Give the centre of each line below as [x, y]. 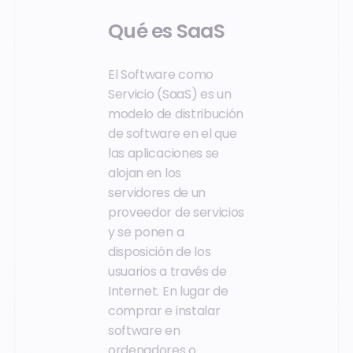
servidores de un [157, 193]
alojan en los [145, 173]
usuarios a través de [167, 272]
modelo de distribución [176, 114]
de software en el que [173, 134]
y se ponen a [146, 232]
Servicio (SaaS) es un [170, 95]
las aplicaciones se [163, 154]
